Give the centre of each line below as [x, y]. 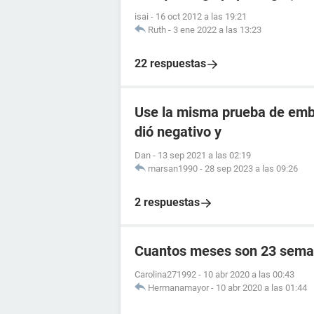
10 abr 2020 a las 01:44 [261, 288]
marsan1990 [173, 169]
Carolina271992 [165, 274]
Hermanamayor [178, 288]
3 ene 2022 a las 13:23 [217, 30]
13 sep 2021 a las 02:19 [204, 155]
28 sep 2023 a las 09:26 [251, 169]
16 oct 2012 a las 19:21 [201, 16]
